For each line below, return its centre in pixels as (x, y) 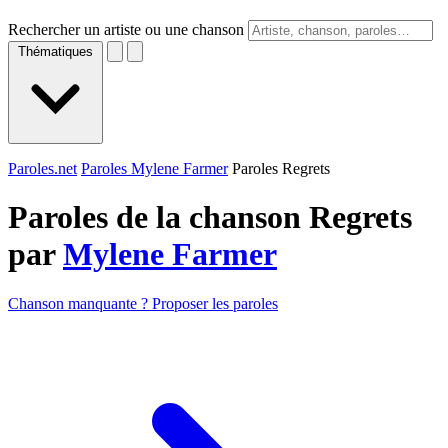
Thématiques (55, 51)
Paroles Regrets (281, 168)
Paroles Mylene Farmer (154, 168)
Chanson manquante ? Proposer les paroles (143, 303)
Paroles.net (42, 168)
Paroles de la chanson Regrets (210, 217)
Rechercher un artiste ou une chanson (126, 29)
